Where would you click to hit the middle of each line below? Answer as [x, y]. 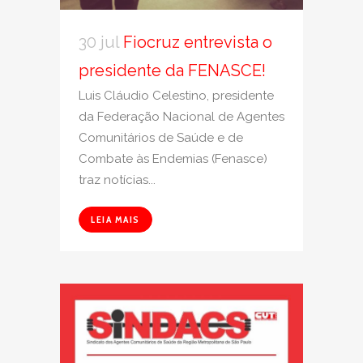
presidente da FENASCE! [172, 70]
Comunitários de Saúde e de [161, 137]
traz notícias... [117, 179]
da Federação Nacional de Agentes [181, 116]
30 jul [99, 42]
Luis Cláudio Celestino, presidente [176, 95]
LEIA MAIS [115, 219]
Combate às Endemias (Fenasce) [173, 158]
